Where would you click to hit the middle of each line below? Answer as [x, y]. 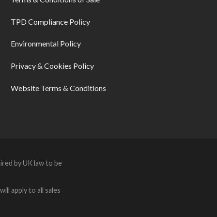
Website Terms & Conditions [59, 88]
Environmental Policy [46, 44]
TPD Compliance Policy [51, 21]
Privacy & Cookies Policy [53, 66]
